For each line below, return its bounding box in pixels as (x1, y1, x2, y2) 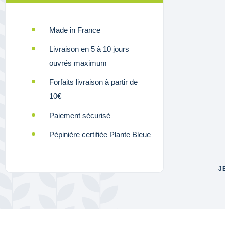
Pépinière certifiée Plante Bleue (49, 130, 151, 139)
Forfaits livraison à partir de (49, 77, 138, 86)
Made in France (49, 25, 100, 34)
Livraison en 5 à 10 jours (49, 44, 129, 53)
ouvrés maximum (49, 58, 107, 67)
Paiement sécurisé (49, 110, 110, 120)
